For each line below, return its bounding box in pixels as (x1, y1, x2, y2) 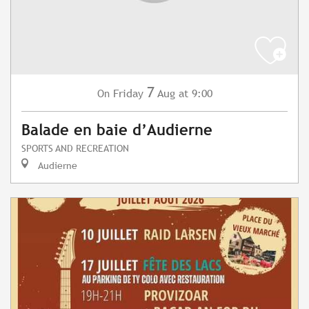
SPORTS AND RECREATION (21, 142, 129, 154)
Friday (112, 87, 143, 101)
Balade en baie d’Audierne (21, 121, 212, 139)
